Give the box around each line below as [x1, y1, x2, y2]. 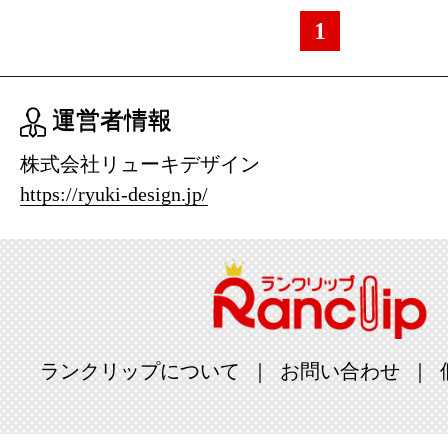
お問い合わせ [280, 359, 400, 382]
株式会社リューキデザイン [20, 153, 260, 175]
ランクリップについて [40, 359, 240, 382]
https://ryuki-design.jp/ [20, 183, 208, 205]
